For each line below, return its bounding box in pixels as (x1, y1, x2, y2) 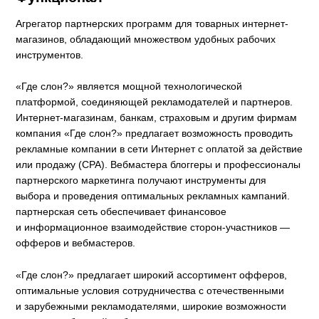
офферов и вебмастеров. (16, 237, 136, 249)
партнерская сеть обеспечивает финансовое (16, 206, 227, 218)
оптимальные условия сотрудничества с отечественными (16, 284, 285, 296)
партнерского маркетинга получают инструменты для (16, 174, 267, 187)
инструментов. (16, 49, 84, 61)
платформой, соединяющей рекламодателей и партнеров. (16, 96, 293, 108)
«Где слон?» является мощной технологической (16, 80, 243, 93)
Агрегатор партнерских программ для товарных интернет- (16, 18, 289, 29)
